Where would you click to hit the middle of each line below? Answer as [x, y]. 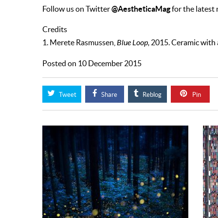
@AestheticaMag [141, 9]
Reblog [151, 95]
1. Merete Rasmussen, [80, 43]
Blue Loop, [133, 43]
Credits [55, 29]
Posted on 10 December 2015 [92, 64]
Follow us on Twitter [77, 9]
